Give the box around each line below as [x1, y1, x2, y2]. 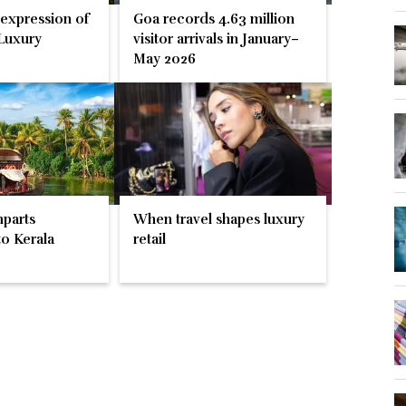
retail [133, 231, 167, 248]
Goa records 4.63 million [133, 11, 295, 28]
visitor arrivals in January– [133, 31, 300, 48]
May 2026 [133, 51, 197, 68]
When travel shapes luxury [133, 211, 305, 228]
